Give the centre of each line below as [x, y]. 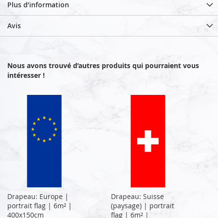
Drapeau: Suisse [138, 196]
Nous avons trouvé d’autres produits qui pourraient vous [103, 65]
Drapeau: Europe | [38, 196]
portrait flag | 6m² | [40, 205]
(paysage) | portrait [143, 205]
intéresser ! [26, 75]
